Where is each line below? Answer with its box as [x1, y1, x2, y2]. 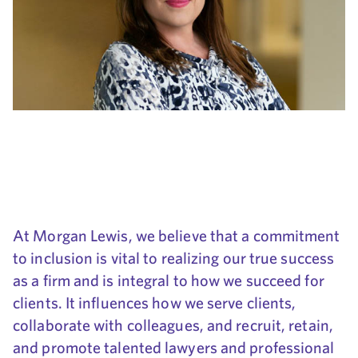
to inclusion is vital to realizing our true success [13, 248, 335, 268]
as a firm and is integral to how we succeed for [13, 270, 324, 291]
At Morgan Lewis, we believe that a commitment [13, 225, 340, 246]
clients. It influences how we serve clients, [13, 292, 296, 313]
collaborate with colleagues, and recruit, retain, [13, 315, 333, 336]
